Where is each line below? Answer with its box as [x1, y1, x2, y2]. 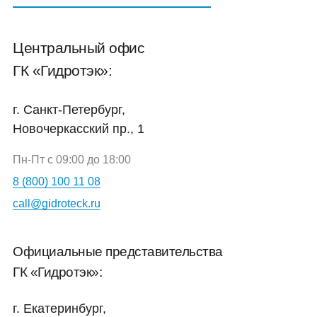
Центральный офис [13, 39, 144, 56]
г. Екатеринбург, [13, 301, 106, 316]
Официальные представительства [13, 243, 223, 259]
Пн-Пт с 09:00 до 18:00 [13, 153, 131, 166]
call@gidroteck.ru [13, 197, 100, 209]
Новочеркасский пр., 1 [13, 121, 144, 136]
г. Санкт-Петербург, [13, 102, 125, 117]
